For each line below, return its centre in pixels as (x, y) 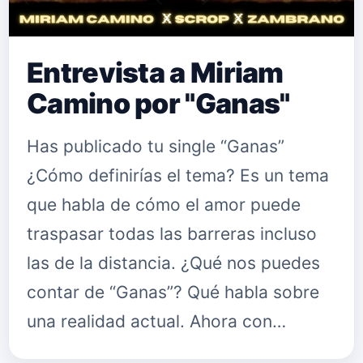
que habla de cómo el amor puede (164, 205)
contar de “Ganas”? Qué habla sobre (173, 292)
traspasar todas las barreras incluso (172, 234)
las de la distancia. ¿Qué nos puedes (173, 263)
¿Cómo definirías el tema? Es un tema (178, 175)
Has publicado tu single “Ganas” (156, 146)
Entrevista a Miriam (155, 73)
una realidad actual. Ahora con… (156, 321)
